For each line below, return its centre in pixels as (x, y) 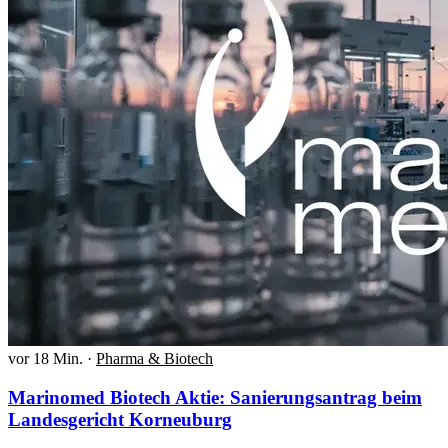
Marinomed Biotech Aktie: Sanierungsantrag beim (215, 397)
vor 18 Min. (45, 359)
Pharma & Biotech (154, 359)
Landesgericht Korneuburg (120, 419)
